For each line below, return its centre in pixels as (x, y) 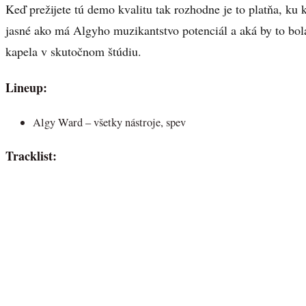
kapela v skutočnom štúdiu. (73, 52)
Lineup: (26, 87)
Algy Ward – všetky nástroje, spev (109, 123)
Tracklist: (31, 155)
